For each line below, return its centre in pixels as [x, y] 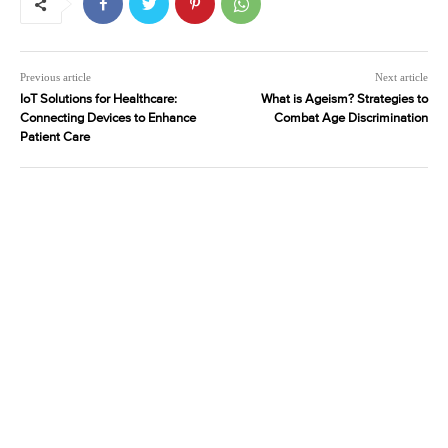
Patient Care [55, 138]
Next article [401, 77]
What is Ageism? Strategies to [344, 100]
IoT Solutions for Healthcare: [98, 100]
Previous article [55, 77]
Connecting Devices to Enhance [108, 119]
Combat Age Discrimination [350, 119]
